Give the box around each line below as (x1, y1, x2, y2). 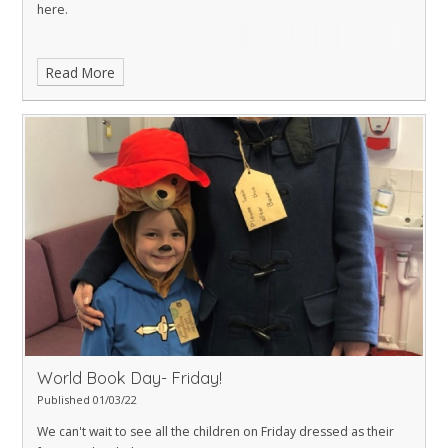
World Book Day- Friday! (37, 368, 222, 389)
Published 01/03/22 (37, 392, 137, 408)
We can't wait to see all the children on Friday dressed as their (37, 423, 394, 441)
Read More (46, 62, 116, 82)
